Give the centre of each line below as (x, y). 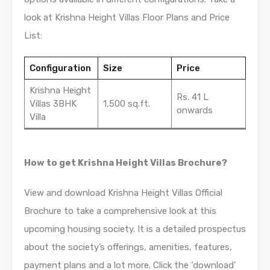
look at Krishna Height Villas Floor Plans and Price (127, 18)
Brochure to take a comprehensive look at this (120, 211)
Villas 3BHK (53, 104)
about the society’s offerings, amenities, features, (128, 247)
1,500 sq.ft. (126, 104)
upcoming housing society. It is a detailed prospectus (135, 229)
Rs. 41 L (192, 97)
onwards (194, 111)
